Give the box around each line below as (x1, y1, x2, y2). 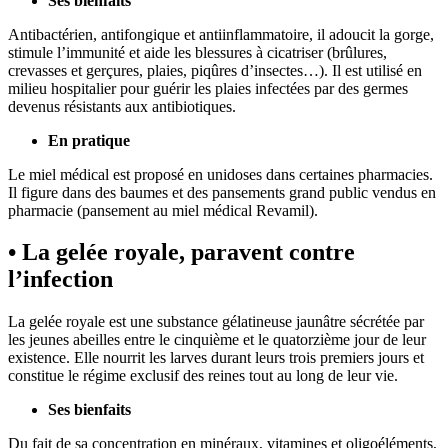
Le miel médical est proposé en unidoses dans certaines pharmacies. (8, 165, 433, 183)
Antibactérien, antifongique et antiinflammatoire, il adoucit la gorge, (8, 25, 434, 43)
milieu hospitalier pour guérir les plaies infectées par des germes (8, 79, 408, 97)
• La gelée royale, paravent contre (8, 239, 355, 266)
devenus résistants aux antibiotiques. (8, 97, 236, 115)
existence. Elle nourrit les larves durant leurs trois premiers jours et (8, 349, 424, 367)
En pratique (48, 131, 130, 149)
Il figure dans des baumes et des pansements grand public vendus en (8, 183, 436, 201)
